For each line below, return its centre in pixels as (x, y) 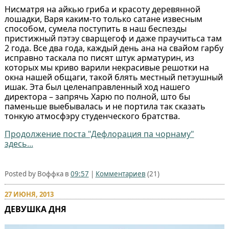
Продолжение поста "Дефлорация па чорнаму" (99, 134)
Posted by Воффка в (37, 174)
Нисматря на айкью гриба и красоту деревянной (102, 9)
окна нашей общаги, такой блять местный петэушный (113, 77)
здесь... (19, 144)
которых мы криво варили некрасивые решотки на (107, 68)
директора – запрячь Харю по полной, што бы (97, 97)
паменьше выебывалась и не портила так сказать (105, 107)
